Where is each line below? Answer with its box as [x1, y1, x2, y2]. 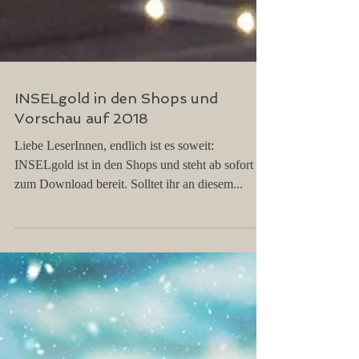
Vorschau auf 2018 [14, 142, 148, 159]
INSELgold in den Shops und [14, 122, 218, 139]
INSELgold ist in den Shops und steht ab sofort [14, 190, 253, 204]
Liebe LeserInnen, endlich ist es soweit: [14, 171, 214, 184]
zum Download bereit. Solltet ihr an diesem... [14, 209, 243, 223]
